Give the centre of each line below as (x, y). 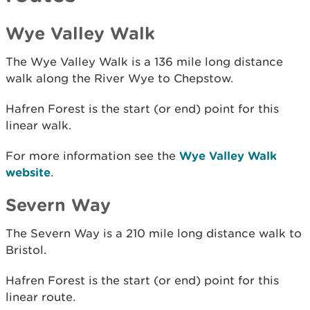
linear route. (40, 297)
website (28, 172)
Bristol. (26, 249)
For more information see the (92, 155)
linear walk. (38, 125)
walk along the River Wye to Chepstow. (121, 78)
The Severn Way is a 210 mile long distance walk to (154, 233)
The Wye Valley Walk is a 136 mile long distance (144, 61)
